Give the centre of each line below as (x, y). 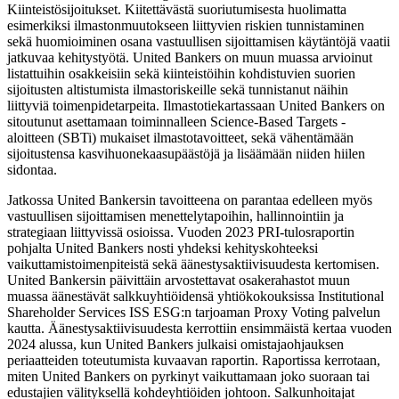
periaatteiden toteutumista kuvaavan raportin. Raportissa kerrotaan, (194, 361)
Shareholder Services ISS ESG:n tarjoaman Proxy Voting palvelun (194, 313)
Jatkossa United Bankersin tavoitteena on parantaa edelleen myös (190, 200)
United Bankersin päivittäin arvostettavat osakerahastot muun (179, 281)
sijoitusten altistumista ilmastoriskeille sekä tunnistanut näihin (178, 90)
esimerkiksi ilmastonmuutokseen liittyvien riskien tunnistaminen (186, 26)
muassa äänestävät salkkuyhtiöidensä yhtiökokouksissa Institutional (195, 297)
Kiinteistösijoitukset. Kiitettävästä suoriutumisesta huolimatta (177, 10)
